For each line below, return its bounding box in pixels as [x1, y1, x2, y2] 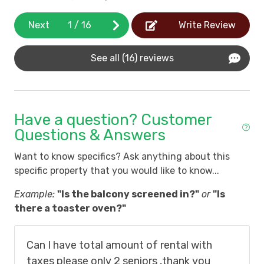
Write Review [179, 19, 236, 31]
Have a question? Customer [14, 110, 212, 130]
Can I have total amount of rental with [27, 239, 212, 252]
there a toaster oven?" [14, 203, 126, 214]
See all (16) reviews [90, 52, 174, 64]
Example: [14, 189, 55, 200]
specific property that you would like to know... [14, 165, 219, 177]
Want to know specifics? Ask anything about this [14, 151, 230, 163]
